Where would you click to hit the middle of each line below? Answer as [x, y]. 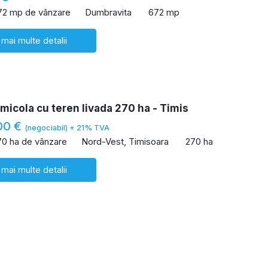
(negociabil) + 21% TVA [67, 127]
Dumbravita [108, 13]
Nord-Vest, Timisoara [125, 142]
